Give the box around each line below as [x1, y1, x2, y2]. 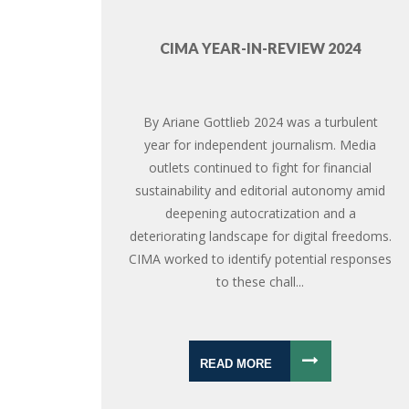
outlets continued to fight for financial [149, 158, 372, 176]
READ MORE [200, 356, 273, 371]
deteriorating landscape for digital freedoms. [129, 226, 392, 245]
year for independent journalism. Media [144, 135, 377, 153]
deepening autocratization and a [164, 204, 356, 222]
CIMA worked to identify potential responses [129, 249, 393, 267]
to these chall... [216, 272, 305, 290]
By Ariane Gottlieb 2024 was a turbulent [142, 112, 378, 131]
